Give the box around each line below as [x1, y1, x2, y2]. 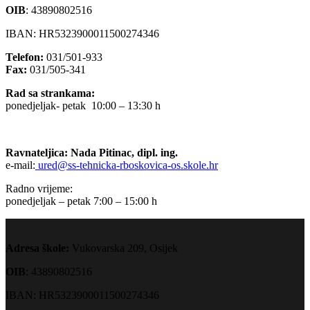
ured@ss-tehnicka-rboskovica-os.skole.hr [35, 159, 218, 171]
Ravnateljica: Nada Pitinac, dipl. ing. [6, 147, 178, 158]
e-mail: [6, 159, 35, 171]
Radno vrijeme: [6, 183, 73, 194]
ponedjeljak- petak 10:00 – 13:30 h [6, 100, 161, 111]
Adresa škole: [6, 242, 69, 254]
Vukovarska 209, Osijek [69, 242, 178, 254]
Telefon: [6, 51, 44, 63]
